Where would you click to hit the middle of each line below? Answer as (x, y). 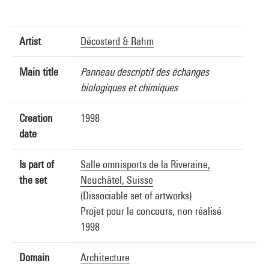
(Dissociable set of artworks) (136, 195)
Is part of (37, 164)
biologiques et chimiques (129, 87)
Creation (36, 118)
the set (33, 180)
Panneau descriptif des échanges (145, 72)
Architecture (105, 257)
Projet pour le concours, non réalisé (151, 211)
